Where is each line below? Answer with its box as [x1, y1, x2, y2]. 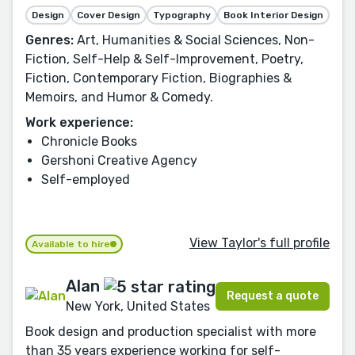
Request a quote [227, 288, 319, 303]
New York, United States [66, 298, 210, 314]
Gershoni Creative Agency [41, 152, 197, 168]
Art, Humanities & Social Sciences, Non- [74, 32, 315, 48]
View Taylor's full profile [189, 235, 330, 251]
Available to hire [32, 238, 110, 250]
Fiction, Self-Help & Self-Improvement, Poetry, [25, 51, 303, 67]
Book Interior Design [223, 9, 323, 21]
